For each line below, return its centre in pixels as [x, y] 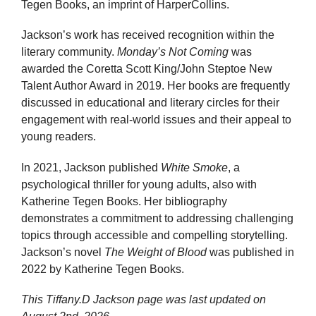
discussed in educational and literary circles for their [150, 103]
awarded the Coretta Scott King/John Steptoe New [147, 69]
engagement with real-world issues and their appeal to [156, 120]
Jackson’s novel [63, 252]
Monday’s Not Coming [173, 52]
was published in [250, 252]
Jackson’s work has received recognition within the [148, 35]
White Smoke [194, 167]
